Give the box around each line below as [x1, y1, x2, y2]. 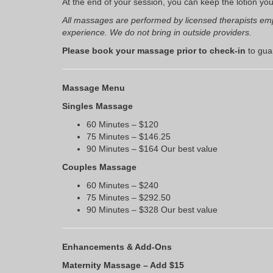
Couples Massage [62, 162, 136, 172]
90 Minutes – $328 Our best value [87, 205, 218, 215]
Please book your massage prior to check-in [62, 46, 246, 56]
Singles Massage [62, 101, 133, 112]
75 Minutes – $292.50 [87, 193, 171, 203]
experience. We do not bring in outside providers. [62, 27, 252, 38]
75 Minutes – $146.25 [87, 132, 171, 142]
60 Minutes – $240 [87, 180, 158, 191]
